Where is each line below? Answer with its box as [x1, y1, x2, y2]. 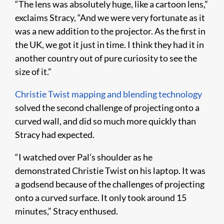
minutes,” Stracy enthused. [15, 205, 118, 216]
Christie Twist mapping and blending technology [15, 88, 202, 99]
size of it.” [15, 65, 51, 77]
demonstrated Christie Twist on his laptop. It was [15, 164, 205, 176]
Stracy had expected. [15, 128, 94, 140]
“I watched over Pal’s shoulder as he [15, 151, 152, 162]
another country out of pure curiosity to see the [15, 52, 197, 63]
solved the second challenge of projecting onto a [15, 101, 199, 113]
